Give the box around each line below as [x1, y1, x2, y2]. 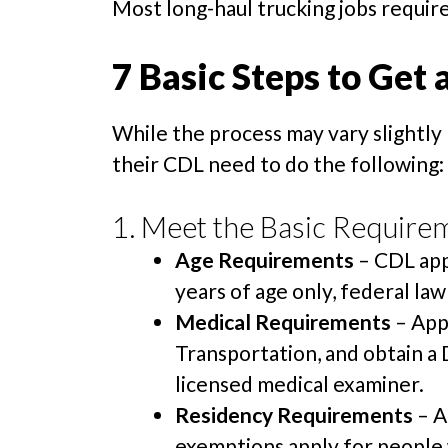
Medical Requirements [175, 309, 391, 335]
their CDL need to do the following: [112, 150, 444, 176]
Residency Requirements [175, 402, 413, 428]
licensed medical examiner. [175, 371, 424, 397]
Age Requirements [175, 247, 358, 273]
